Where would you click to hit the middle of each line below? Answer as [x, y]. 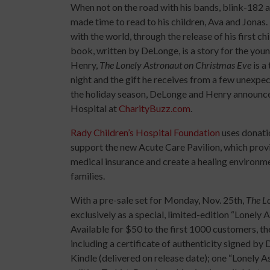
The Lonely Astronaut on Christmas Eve [175, 65]
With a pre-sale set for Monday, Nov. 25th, [158, 200]
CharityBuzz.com [155, 108]
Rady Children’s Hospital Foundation [145, 132]
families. [88, 176]
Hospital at [95, 108]
